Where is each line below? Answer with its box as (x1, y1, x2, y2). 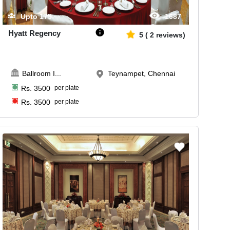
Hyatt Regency (8, 28, 61, 37)
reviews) (156, 30, 186, 39)
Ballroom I (22, 69, 55, 78)
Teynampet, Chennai (108, 69, 176, 78)
